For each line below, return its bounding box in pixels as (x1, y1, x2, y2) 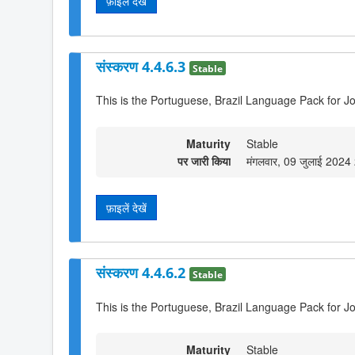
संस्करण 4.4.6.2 (96, 263, 189, 283)
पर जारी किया (177, 152, 231, 169)
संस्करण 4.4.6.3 (96, 56, 189, 76)
